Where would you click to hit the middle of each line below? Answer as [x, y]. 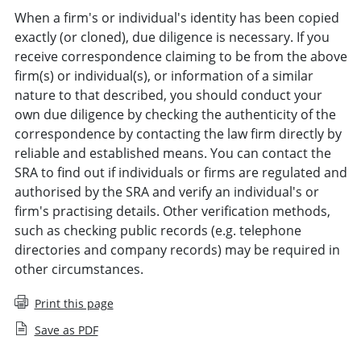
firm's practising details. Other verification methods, [172, 211]
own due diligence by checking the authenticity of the [175, 114]
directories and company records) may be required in [177, 249]
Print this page [74, 303]
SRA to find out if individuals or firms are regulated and [180, 172]
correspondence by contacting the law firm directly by [178, 133]
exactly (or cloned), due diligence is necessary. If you [172, 37]
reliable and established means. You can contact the [172, 153]
